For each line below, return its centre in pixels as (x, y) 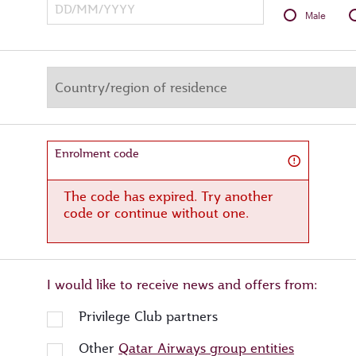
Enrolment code (97, 154)
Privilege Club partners (149, 317)
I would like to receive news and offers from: (182, 285)
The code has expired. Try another (168, 197)
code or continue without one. (156, 213)
